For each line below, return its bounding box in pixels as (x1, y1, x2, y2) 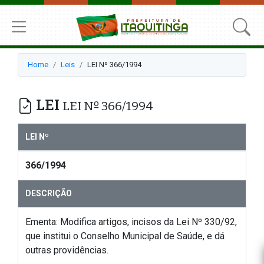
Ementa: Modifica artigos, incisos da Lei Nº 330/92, (25, 216, 237, 227)
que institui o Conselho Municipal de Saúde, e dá (25, 230, 225, 242)
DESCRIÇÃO (25, 188, 72, 198)
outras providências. (25, 244, 108, 256)
